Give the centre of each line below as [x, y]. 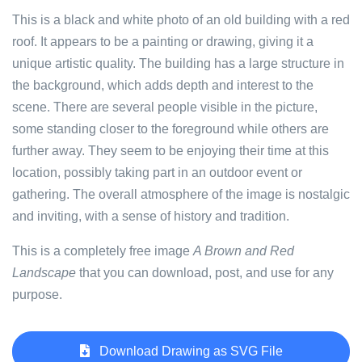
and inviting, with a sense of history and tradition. [151, 216]
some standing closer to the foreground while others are [170, 129]
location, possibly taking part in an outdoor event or [157, 173]
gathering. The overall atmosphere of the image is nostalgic [181, 194]
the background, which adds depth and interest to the [163, 85]
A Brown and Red [244, 251]
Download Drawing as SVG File [186, 351]
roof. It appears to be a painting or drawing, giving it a [163, 42]
